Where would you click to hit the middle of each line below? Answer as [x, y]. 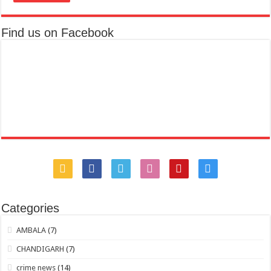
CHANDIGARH [41, 249]
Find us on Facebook [58, 33]
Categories [31, 208]
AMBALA [31, 230]
